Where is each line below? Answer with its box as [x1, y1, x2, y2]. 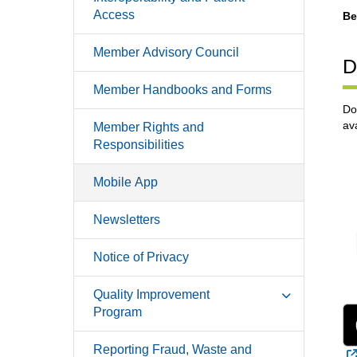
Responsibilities [93, 137, 184, 151]
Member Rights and [93, 120, 204, 134]
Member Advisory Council [93, 45, 239, 59]
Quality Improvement [93, 287, 210, 301]
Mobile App [93, 175, 158, 189]
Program [93, 304, 142, 319]
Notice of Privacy [93, 249, 189, 264]
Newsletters [93, 212, 160, 226]
